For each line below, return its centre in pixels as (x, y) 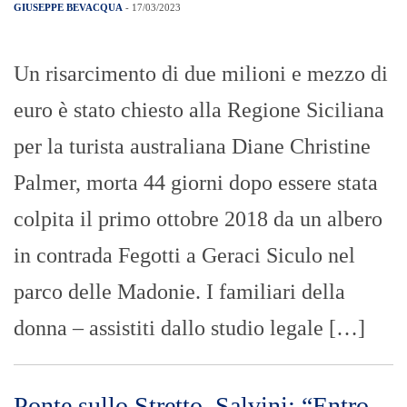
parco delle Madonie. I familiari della (179, 291)
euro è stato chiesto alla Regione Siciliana (199, 109)
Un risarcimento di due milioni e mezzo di (201, 73)
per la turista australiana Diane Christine (192, 146)
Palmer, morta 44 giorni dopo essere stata (196, 182)
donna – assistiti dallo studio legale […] (189, 328)
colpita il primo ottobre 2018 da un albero (198, 218)
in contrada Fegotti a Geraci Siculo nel (184, 255)
